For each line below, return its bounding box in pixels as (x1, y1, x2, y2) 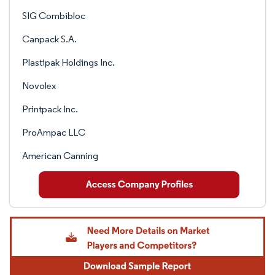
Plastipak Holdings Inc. (22, 56, 115, 68)
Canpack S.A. (22, 33, 77, 45)
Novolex (22, 80, 56, 91)
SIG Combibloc (22, 10, 85, 21)
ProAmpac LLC (22, 126, 85, 138)
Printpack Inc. (22, 103, 78, 115)
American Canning (22, 150, 98, 161)
